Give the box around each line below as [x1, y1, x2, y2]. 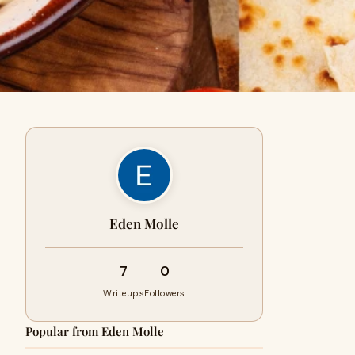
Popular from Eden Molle [25, 323, 164, 339]
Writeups [103, 288, 145, 299]
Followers [144, 288, 185, 299]
